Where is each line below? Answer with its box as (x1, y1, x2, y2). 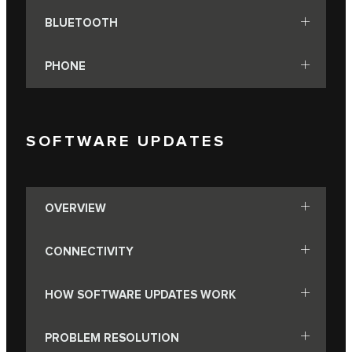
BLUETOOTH (45, 16, 118, 31)
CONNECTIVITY (45, 244, 134, 259)
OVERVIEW (45, 200, 106, 216)
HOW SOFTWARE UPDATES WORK (45, 287, 236, 302)
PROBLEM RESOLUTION (45, 330, 179, 346)
